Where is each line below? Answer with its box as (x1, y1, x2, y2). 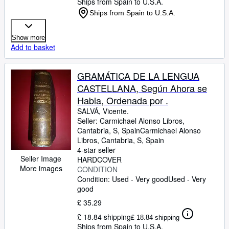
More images (19, 163, 62, 174)
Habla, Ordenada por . (77, 94, 168, 107)
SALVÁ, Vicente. (77, 106, 129, 116)
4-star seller (77, 145, 116, 155)
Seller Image (20, 153, 61, 164)
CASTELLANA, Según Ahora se (77, 81, 207, 95)
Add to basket (11, 42, 55, 52)
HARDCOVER (77, 154, 122, 165)
